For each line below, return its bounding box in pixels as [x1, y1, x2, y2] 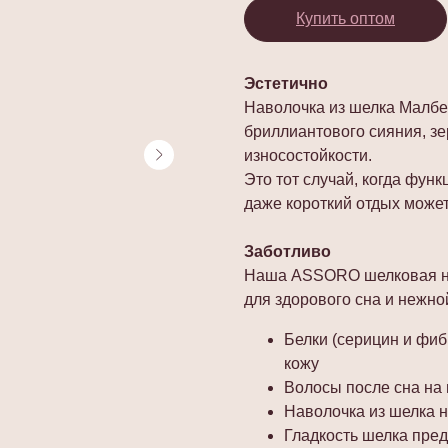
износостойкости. [244, 146, 372, 164]
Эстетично [244, 74, 328, 92]
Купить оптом [296, 9, 395, 27]
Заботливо [244, 242, 331, 260]
